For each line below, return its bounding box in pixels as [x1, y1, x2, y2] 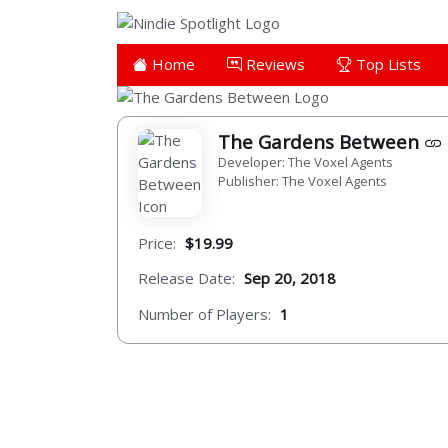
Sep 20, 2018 [244, 268, 336, 289]
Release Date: [138, 268, 235, 289]
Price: [138, 232, 176, 253]
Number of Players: [138, 303, 271, 324]
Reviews [242, 53, 305, 74]
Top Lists [352, 53, 421, 74]
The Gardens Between [218, 129, 424, 155]
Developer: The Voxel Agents [218, 153, 393, 172]
